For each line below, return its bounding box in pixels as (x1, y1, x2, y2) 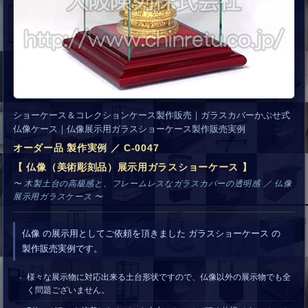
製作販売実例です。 (22, 243, 102, 254)
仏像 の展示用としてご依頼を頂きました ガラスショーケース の (22, 228, 280, 239)
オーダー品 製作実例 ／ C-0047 (13, 142, 159, 153)
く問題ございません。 (27, 285, 109, 295)
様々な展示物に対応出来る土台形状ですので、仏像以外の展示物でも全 (27, 272, 291, 282)
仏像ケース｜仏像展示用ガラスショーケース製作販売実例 (13, 124, 245, 134)
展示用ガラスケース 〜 (13, 192, 103, 201)
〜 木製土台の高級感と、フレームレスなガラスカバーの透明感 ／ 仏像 (13, 179, 292, 188)
